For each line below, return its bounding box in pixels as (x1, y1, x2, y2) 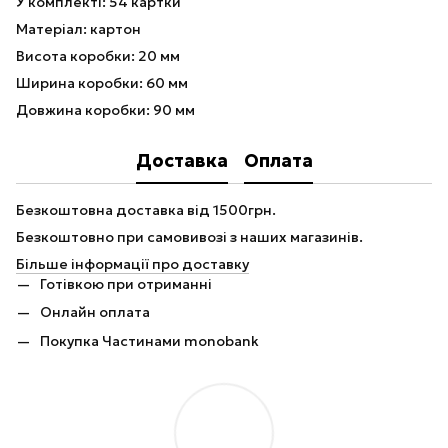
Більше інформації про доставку (16, 255, 249, 273)
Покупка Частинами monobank (40, 331, 259, 350)
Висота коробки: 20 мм (16, 47, 180, 65)
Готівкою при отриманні (40, 275, 212, 293)
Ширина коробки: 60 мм (16, 74, 188, 92)
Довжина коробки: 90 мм (16, 101, 195, 119)
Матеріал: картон (16, 20, 141, 38)
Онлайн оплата (40, 303, 150, 322)
